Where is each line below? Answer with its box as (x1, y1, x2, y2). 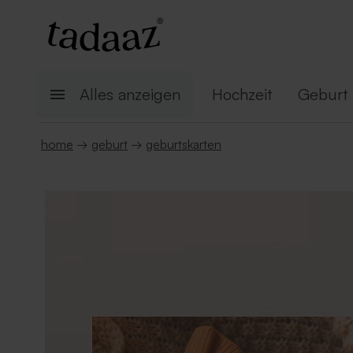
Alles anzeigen (80, 84, 180, 104)
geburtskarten (146, 136, 221, 152)
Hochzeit (212, 84, 273, 104)
